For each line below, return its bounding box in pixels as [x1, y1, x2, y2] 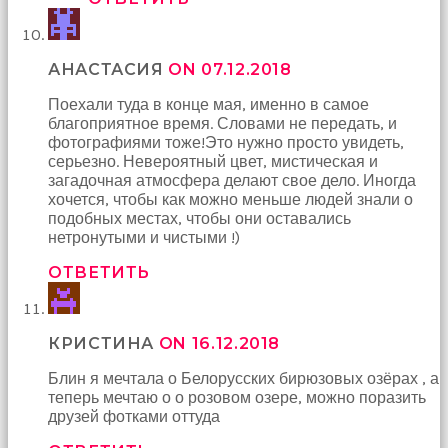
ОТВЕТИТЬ [48, 262, 151, 282]
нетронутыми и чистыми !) [48, 227, 240, 247]
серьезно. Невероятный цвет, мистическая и [48, 151, 378, 171]
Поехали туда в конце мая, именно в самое [48, 94, 369, 114]
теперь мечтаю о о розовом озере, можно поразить [48, 387, 426, 407]
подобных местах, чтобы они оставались [48, 208, 351, 228]
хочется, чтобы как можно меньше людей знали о [48, 189, 413, 209]
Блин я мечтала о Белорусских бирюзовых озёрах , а [48, 368, 439, 388]
